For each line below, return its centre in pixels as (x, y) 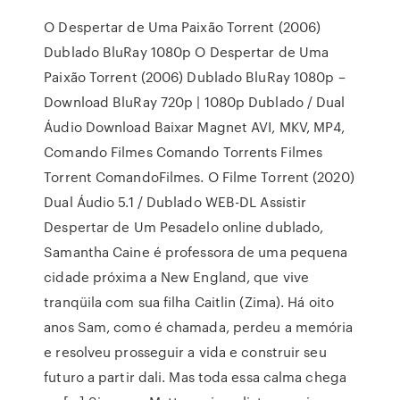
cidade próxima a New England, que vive (177, 277)
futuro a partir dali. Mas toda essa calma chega (195, 377)
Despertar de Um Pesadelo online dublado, (184, 227)
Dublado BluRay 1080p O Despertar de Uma (187, 52)
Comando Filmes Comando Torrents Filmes (183, 152)
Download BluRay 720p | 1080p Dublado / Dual (195, 102)
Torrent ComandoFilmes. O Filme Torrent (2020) (199, 177)
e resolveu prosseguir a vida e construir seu (185, 352)
